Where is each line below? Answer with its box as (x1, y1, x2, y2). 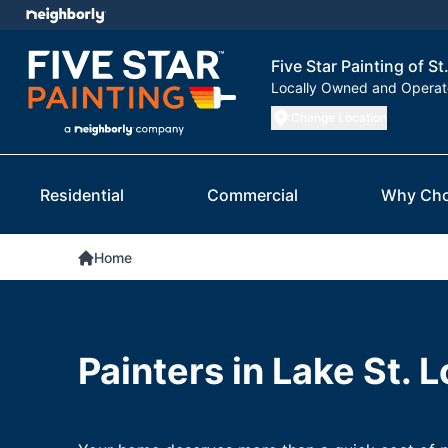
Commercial (207, 185, 298, 206)
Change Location (291, 110, 387, 126)
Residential (40, 185, 124, 206)
